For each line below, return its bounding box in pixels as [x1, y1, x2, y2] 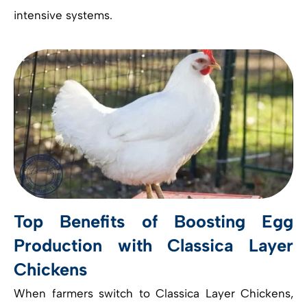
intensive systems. [14, 8, 112, 23]
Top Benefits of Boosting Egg [14, 210, 293, 232]
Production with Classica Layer [14, 234, 293, 256]
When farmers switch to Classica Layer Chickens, [14, 286, 293, 300]
